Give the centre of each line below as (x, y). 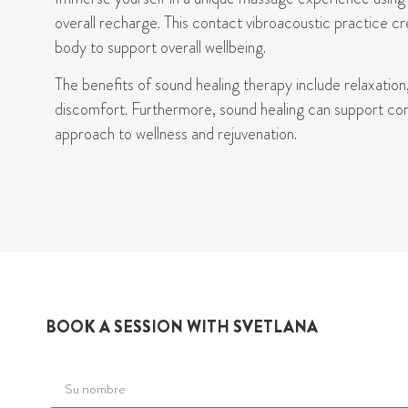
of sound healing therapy (213, 85)
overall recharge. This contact (150, 23)
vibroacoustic (288, 23)
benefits (108, 85)
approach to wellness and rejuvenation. (176, 134)
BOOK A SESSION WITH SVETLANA (182, 326)
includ (312, 85)
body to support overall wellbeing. (160, 48)
